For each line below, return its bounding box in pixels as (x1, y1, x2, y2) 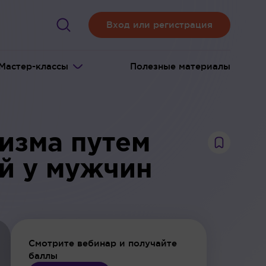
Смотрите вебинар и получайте (28, 238, 177, 248)
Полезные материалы (129, 61, 230, 71)
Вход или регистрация (106, 20, 213, 30)
